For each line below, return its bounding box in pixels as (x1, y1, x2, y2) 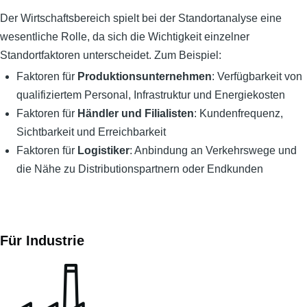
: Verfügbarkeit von (212, 71, 302, 83)
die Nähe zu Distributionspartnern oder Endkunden (16, 163, 263, 175)
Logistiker (77, 145, 130, 157)
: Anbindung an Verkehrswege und (130, 145, 297, 157)
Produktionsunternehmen (77, 71, 212, 83)
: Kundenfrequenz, (194, 108, 283, 120)
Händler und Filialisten (77, 108, 194, 120)
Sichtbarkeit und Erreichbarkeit (16, 126, 166, 138)
